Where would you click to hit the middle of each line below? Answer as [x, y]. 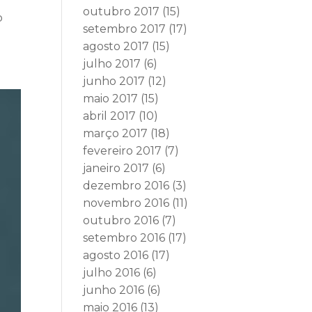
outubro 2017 [122, 11]
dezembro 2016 [126, 186]
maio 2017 [111, 99]
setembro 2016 [124, 238]
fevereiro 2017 [123, 151]
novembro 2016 [126, 203]
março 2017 [116, 133]
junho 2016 [114, 290]
